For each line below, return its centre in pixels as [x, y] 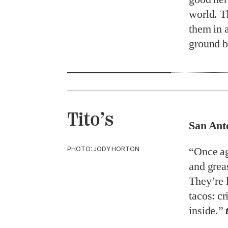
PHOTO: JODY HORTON [103, 149]
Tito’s [90, 119]
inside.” [207, 210]
